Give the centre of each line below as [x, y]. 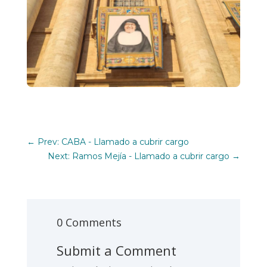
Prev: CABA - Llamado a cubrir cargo [113, 142]
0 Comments [89, 222]
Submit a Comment [116, 250]
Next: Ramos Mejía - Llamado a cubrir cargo [139, 156]
